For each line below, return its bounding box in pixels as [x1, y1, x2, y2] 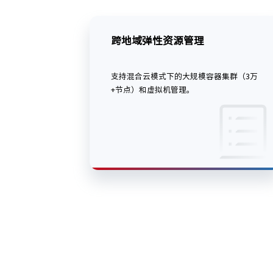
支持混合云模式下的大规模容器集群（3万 [111, 73, 258, 81]
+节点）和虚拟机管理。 [111, 86, 195, 94]
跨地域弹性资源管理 [111, 35, 205, 46]
